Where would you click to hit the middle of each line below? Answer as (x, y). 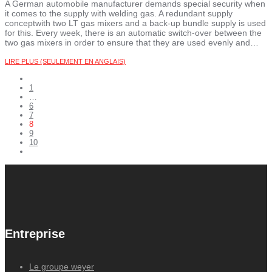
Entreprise (35, 234)
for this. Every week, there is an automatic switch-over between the (133, 33)
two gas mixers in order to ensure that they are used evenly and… (132, 43)
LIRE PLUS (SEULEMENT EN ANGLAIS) (65, 62)
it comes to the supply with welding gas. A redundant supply (119, 14)
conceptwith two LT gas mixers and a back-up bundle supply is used (135, 23)
